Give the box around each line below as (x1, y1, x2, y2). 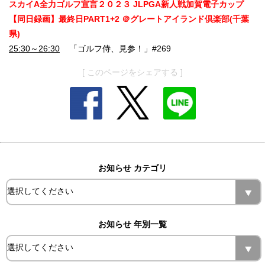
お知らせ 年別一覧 (98, 219, 167, 229)
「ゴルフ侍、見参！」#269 (60, 44, 171, 54)
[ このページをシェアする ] (82, 67, 183, 77)
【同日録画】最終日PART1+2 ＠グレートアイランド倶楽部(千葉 (9, 14, 249, 24)
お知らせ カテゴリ (98, 163, 167, 173)
